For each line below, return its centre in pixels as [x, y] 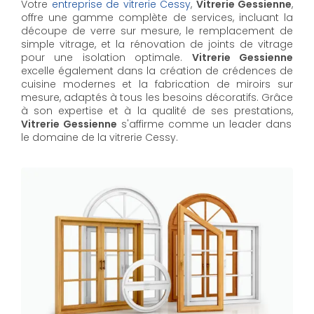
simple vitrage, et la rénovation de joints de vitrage [157, 44]
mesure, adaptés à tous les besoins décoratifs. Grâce [157, 97]
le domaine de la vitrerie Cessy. [100, 137]
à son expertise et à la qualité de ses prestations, [157, 110]
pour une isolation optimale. [107, 57]
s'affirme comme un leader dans [204, 124]
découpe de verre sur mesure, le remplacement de [157, 30]
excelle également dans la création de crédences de [157, 70]
